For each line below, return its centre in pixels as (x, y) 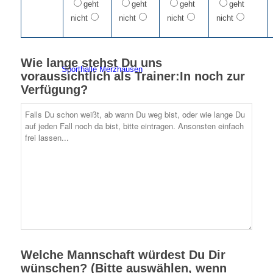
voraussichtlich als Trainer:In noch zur (133, 76)
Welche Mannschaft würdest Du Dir (123, 255)
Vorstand (58, 189)
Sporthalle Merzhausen (102, 69)
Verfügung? (54, 90)
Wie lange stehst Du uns (91, 63)
